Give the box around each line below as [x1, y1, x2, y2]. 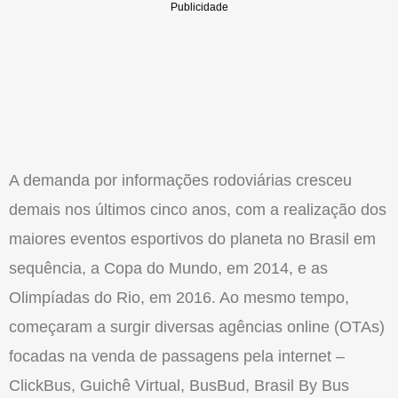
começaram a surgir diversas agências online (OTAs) [9, 318, 385, 337]
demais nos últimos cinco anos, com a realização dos [9, 201, 386, 219]
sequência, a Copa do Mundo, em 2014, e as [9, 259, 328, 278]
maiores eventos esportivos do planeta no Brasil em [9, 230, 376, 249]
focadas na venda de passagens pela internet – [9, 347, 345, 366]
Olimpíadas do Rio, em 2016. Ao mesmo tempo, [9, 289, 349, 307]
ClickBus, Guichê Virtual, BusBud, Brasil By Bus [9, 377, 349, 395]
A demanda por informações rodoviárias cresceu [9, 171, 352, 190]
